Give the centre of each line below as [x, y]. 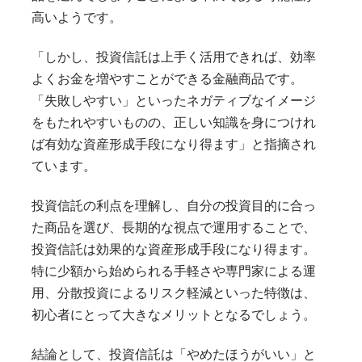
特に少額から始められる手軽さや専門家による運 [173, 271]
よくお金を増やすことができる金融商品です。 [167, 78]
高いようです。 [76, 17]
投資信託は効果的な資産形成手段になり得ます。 [173, 249]
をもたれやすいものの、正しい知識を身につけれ [173, 122]
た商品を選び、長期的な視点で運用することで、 [173, 227]
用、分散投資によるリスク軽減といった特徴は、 [173, 293]
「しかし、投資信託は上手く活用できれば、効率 [173, 57]
